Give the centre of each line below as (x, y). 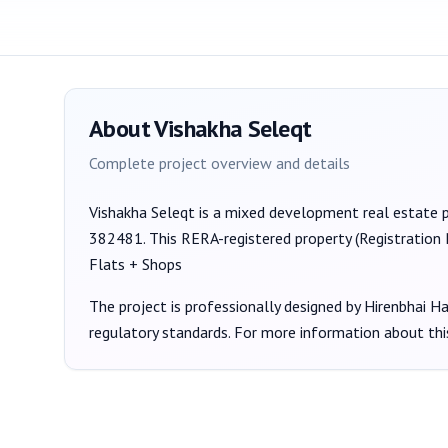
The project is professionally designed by (226, 306)
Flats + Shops (135, 264)
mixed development (292, 212)
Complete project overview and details (219, 163)
